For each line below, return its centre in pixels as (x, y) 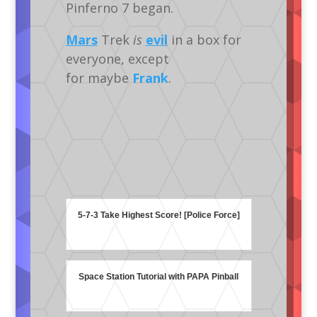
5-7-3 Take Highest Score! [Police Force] (158, 215)
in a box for (204, 39)
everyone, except (117, 58)
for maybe (99, 77)
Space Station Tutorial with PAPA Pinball (159, 277)
